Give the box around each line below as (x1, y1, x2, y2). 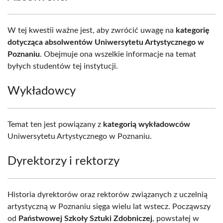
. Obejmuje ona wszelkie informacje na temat (40, 50, 196, 58)
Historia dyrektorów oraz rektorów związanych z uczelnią (7, 191, 208, 199)
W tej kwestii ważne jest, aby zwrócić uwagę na (7, 26, 176, 34)
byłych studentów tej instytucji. (7, 62, 118, 70)
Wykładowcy (7, 85, 76, 97)
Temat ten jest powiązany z (7, 120, 103, 128)
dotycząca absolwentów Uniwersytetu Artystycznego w (7, 38, 204, 46)
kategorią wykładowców (103, 120, 190, 128)
